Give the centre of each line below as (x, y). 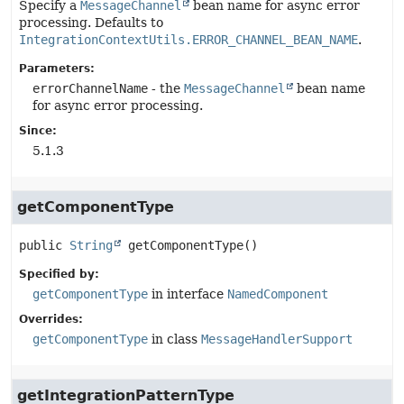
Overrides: (51, 319)
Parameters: (57, 69)
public (41, 245)
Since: (38, 131)
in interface (188, 294)
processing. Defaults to (91, 23)
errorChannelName (90, 88)
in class (174, 339)
